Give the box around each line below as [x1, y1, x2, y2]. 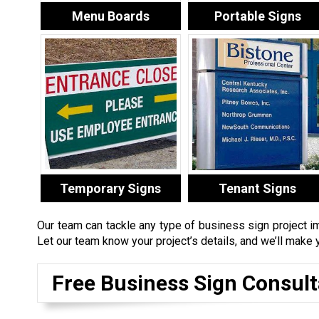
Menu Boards [71, 8, 150, 23]
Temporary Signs [60, 180, 162, 196]
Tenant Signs [219, 180, 297, 196]
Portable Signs [214, 8, 301, 23]
